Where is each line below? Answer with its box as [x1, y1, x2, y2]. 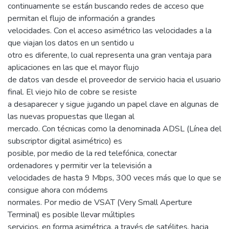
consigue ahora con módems [8, 184, 108, 196]
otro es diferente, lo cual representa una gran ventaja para [8, 49, 212, 61]
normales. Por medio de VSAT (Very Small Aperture [8, 196, 192, 208]
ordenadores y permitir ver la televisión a [8, 159, 152, 171]
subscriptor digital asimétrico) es [8, 135, 122, 147]
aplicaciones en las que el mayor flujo [8, 61, 139, 73]
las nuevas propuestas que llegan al [8, 110, 134, 122]
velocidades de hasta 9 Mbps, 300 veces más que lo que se [8, 172, 221, 184]
